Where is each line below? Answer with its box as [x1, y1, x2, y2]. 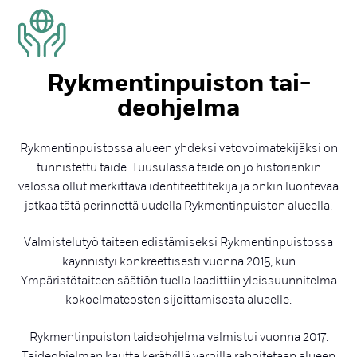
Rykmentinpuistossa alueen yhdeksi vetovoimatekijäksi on [19, 140, 338, 155]
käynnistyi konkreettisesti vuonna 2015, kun [61, 254, 296, 269]
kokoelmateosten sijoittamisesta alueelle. [65, 292, 292, 308]
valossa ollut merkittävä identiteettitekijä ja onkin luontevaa [18, 178, 339, 194]
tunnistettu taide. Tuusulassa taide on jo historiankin [36, 159, 321, 175]
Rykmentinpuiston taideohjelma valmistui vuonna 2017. [29, 329, 328, 344]
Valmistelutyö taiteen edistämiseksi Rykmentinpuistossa [24, 235, 333, 250]
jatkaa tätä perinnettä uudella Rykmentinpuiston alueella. [25, 198, 332, 213]
